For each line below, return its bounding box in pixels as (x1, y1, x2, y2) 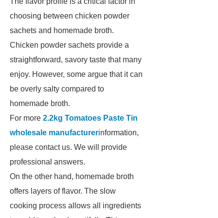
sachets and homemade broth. (10, 26, 114, 35)
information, (98, 128, 139, 137)
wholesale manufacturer (10, 128, 98, 137)
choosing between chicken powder (10, 12, 129, 20)
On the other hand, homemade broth (10, 172, 134, 181)
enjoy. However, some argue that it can (10, 70, 143, 78)
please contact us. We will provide (10, 143, 127, 151)
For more (10, 114, 43, 122)
